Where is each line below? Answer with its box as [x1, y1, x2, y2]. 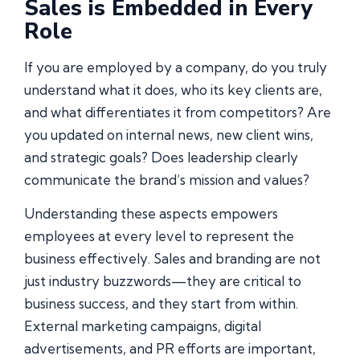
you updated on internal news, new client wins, [24, 126, 313, 144]
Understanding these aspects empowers [24, 205, 278, 223]
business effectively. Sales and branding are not [24, 250, 321, 268]
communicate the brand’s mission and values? [24, 171, 309, 189]
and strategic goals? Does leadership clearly [24, 149, 298, 166]
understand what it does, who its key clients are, [24, 81, 322, 99]
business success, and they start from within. [24, 295, 298, 313]
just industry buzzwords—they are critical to [24, 272, 301, 290]
